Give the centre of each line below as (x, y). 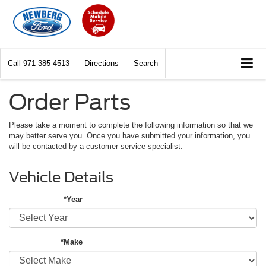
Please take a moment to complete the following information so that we (131, 125)
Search (146, 63)
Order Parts (70, 102)
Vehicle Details (61, 177)
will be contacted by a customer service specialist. (96, 146)
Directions (102, 63)
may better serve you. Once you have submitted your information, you (129, 135)
